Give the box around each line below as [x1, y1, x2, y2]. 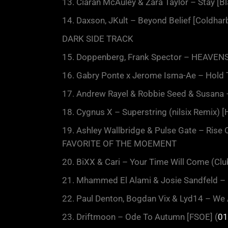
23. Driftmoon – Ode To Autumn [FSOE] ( [62, 211, 218, 222]
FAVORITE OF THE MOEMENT [62, 138, 177, 149]
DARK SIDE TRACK [62, 33, 133, 44]
